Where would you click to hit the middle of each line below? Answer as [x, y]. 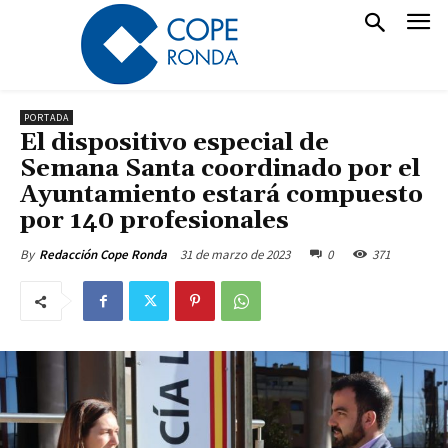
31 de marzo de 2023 [235, 254]
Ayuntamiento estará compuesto [221, 195]
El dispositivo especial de [174, 143]
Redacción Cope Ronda [103, 254]
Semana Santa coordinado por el [220, 169]
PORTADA [46, 117]
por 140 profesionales [154, 221]
